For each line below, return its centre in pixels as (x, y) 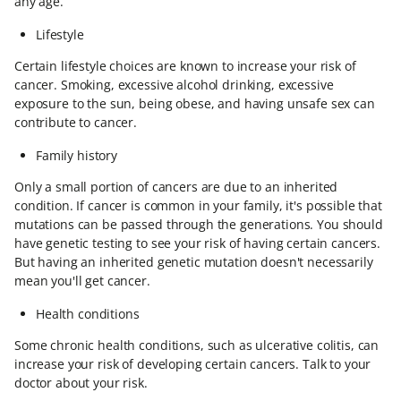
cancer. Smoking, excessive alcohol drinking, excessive (174, 85)
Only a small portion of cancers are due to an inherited (176, 187)
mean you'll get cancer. (82, 281)
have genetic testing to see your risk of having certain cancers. (198, 243)
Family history (77, 155)
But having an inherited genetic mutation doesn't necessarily (194, 262)
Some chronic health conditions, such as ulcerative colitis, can (197, 345)
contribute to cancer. (76, 122)
